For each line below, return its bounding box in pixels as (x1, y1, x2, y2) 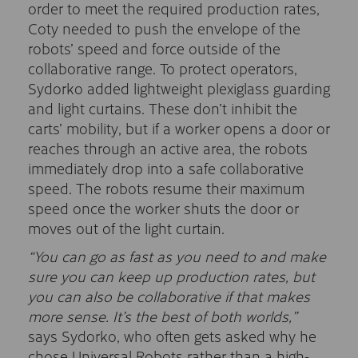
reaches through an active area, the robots (28, 137, 308, 160)
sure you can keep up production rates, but (28, 265, 315, 288)
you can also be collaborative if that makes (28, 284, 310, 308)
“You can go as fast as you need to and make (28, 245, 326, 268)
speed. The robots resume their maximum (28, 177, 304, 200)
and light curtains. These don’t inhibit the (28, 97, 297, 120)
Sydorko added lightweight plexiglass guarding (28, 77, 330, 100)
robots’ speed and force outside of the (28, 37, 280, 60)
